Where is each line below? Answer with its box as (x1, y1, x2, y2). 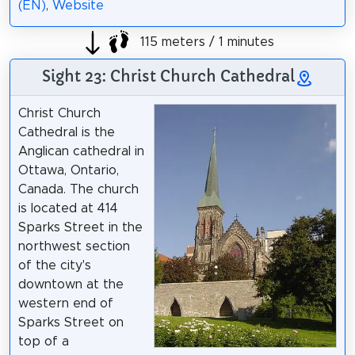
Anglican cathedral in (17, 144, 144, 158)
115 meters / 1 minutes (136, 36, 274, 49)
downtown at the (17, 277, 124, 291)
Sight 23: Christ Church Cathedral (41, 66, 295, 86)
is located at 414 (17, 201, 118, 215)
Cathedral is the (17, 125, 115, 139)
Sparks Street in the (17, 220, 143, 234)
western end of (17, 296, 113, 310)
